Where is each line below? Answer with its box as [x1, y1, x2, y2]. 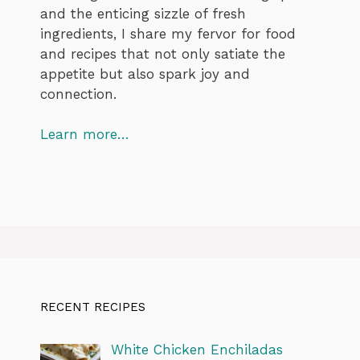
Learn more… [40, 126, 129, 143]
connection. [40, 85, 117, 102]
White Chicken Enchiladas [110, 341, 283, 358]
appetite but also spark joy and [40, 65, 250, 82]
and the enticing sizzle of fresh [40, 5, 246, 22]
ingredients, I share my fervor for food [40, 25, 296, 42]
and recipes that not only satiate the [40, 45, 285, 62]
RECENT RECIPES [40, 299, 145, 314]
